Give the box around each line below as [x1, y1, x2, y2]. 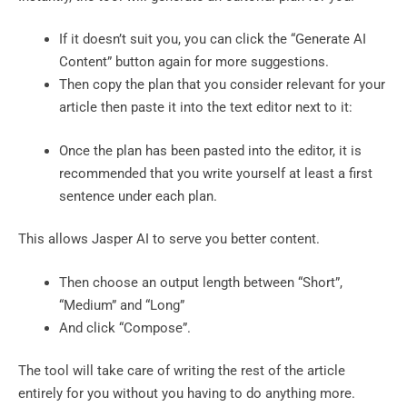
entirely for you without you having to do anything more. [18, 385, 359, 402]
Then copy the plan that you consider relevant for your [59, 76, 385, 94]
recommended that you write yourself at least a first [59, 164, 372, 182]
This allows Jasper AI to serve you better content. [18, 231, 323, 248]
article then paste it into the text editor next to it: [59, 99, 356, 116]
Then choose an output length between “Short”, [59, 273, 342, 291]
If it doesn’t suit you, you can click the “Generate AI [59, 31, 366, 48]
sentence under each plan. [59, 187, 221, 204]
